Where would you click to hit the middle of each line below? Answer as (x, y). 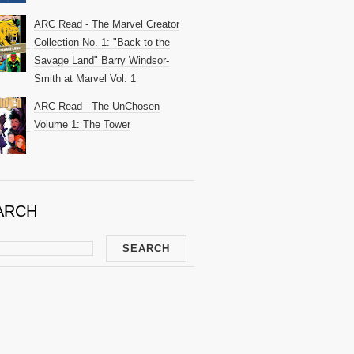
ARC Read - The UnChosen (97, 107)
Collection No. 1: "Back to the (102, 42)
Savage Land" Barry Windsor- (102, 60)
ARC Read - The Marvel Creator (107, 24)
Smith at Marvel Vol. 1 (85, 78)
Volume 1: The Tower (82, 125)
